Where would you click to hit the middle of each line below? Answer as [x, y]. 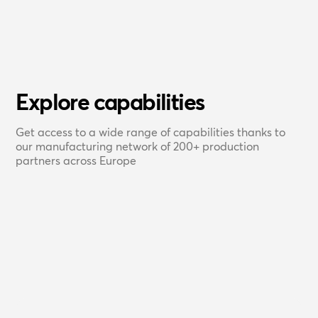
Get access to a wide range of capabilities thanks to [151, 132]
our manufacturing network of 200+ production [138, 146]
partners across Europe [76, 160]
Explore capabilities [110, 102]
